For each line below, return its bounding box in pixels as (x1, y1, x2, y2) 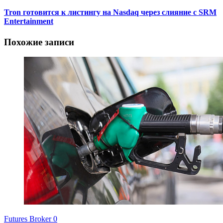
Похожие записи (4, 36, 74, 47)
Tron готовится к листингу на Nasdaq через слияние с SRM (4, 8, 217, 17)
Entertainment (4, 17, 53, 26)
